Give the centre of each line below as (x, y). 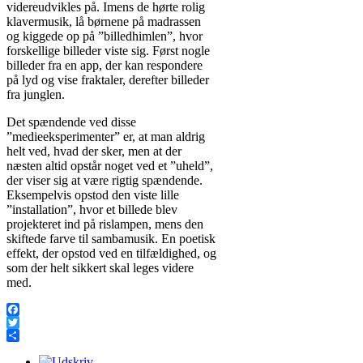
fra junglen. (36, 94)
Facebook (32, 322)
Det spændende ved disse (71, 122)
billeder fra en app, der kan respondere (105, 65)
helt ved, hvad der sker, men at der (94, 151)
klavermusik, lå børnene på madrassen (104, 21)
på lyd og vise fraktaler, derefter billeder (108, 79)
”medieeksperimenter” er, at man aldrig (106, 136)
